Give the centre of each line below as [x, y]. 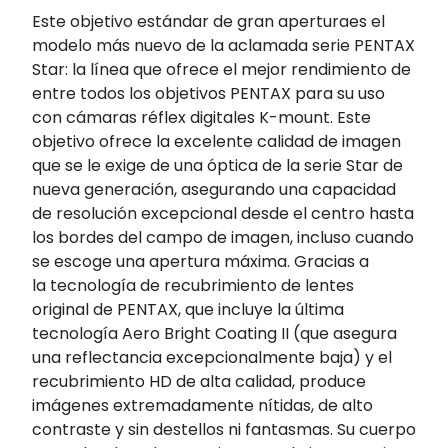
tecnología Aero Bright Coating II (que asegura [214, 334]
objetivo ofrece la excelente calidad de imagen [216, 142]
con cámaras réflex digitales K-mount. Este [201, 118]
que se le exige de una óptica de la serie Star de [217, 166]
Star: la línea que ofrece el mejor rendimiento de [221, 70]
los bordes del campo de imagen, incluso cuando [223, 238]
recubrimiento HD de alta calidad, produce [199, 382]
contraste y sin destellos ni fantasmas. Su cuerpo [224, 430]
